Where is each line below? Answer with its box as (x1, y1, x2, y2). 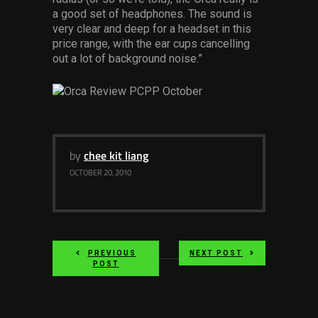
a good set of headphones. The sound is (53, 7, 252, 21)
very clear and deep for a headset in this (53, 22, 251, 35)
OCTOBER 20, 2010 (70, 170, 131, 177)
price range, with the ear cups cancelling (53, 37, 250, 50)
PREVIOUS (87, 249, 136, 257)
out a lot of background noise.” (53, 52, 202, 65)
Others (21, 41, 57, 54)
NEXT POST (190, 249, 243, 257)
